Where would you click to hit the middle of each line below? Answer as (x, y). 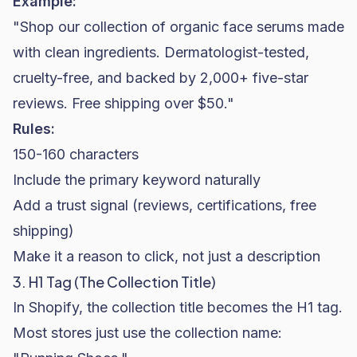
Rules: (34, 129)
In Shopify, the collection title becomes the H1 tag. (178, 307)
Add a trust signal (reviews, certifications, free (165, 205)
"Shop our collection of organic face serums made (178, 27)
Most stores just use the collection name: (147, 333)
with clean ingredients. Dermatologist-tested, (161, 52)
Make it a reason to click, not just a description (167, 256)
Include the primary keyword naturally (137, 180)
